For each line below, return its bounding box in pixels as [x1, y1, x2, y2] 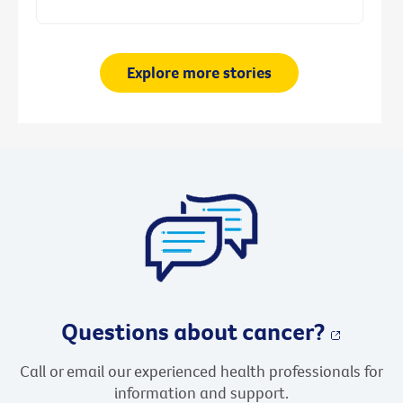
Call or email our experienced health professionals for [20, 361, 383, 382]
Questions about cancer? [60, 316, 325, 347]
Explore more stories [127, 62, 273, 84]
